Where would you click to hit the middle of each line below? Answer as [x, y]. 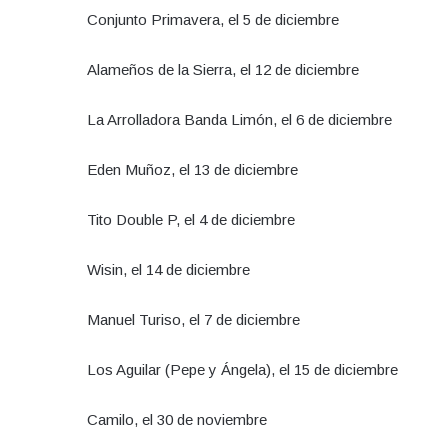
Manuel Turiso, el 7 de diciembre [193, 319]
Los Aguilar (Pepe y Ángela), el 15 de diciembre [242, 369]
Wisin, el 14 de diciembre [168, 269]
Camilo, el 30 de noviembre [177, 419]
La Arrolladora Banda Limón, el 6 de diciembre [239, 119]
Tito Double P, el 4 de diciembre [193, 219]
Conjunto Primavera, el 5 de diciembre [213, 19]
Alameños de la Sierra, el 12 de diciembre [227, 69]
